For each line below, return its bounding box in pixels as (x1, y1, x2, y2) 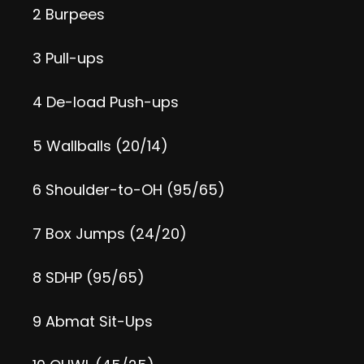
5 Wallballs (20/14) (32, 136, 168, 156)
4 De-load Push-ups (32, 92, 179, 112)
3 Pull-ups (32, 48, 104, 68)
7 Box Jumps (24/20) (32, 223, 187, 244)
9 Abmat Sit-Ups (32, 311, 153, 331)
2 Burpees (32, 4, 105, 24)
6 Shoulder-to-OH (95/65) (32, 180, 225, 200)
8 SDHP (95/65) (32, 267, 145, 288)
